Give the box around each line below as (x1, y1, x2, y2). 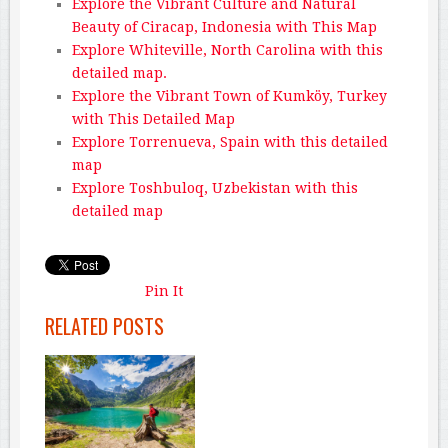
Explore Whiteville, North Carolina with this (71, 42, 383, 59)
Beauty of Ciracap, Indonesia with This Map (71, 19, 377, 36)
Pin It (145, 283, 183, 300)
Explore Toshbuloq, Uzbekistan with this (71, 180, 358, 197)
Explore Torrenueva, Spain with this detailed (71, 134, 388, 151)
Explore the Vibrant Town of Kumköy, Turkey (71, 88, 387, 105)
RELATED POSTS (45, 311, 164, 342)
